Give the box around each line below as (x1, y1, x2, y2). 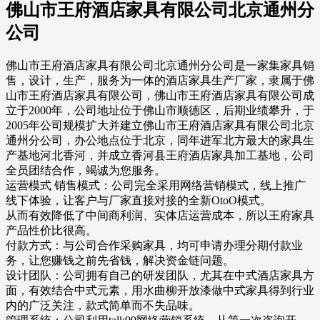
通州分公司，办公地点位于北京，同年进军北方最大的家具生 (6, 134, 314, 147)
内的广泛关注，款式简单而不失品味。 (6, 299, 200, 312)
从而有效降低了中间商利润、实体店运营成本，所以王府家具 (6, 209, 314, 222)
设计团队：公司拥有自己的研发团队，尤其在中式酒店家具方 (6, 269, 314, 282)
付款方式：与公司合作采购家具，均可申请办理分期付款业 (6, 239, 303, 252)
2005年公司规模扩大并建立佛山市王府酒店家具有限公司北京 (6, 119, 314, 132)
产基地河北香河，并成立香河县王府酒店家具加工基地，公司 (6, 149, 314, 162)
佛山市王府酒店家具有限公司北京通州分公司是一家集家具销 (6, 59, 314, 72)
